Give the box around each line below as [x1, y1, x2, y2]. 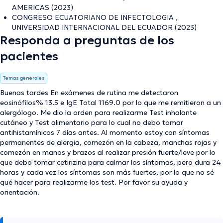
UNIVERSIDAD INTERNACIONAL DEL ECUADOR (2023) [12, 22, 197, 32]
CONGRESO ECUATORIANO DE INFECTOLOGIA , [12, 12, 178, 22]
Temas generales [2, 74, 45, 81]
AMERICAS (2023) [12, 2, 73, 12]
